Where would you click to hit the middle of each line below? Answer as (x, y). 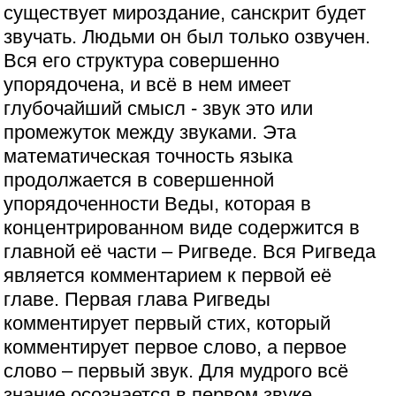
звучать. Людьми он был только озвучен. (187, 37)
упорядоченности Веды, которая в (158, 204)
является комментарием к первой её (168, 276)
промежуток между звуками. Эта (150, 133)
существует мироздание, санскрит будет (185, 13)
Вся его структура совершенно (142, 61)
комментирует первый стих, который (168, 324)
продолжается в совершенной (139, 180)
